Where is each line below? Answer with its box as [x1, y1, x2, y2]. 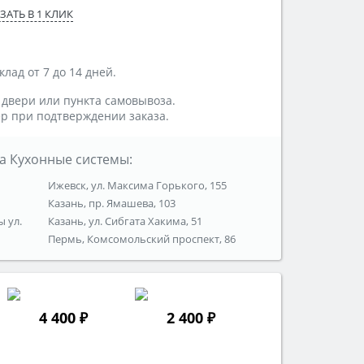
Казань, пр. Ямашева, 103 [48, 196, 176, 211]
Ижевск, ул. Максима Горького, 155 [48, 178, 227, 193]
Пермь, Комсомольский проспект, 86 [48, 232, 236, 247]
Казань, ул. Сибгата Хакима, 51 [48, 214, 203, 229]
